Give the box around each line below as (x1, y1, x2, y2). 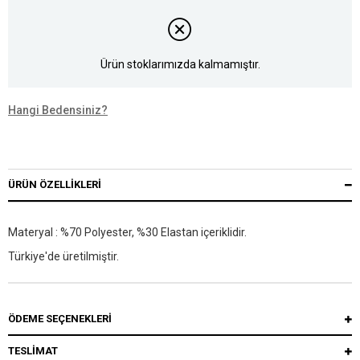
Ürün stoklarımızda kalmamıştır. (100, 57, 260, 71)
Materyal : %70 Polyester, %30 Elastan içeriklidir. (8, 226, 247, 239)
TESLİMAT (8, 345, 58, 358)
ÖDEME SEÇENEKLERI (8, 313, 112, 325)
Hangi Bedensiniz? (8, 104, 108, 117)
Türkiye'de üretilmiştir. (8, 250, 119, 264)
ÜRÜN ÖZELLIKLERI (8, 178, 101, 191)
